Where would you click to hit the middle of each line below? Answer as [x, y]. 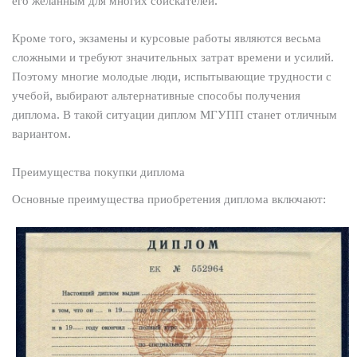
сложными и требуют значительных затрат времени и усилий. [173, 58]
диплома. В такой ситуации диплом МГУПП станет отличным [174, 115]
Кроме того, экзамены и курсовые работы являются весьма [166, 39]
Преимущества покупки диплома [98, 172]
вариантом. [41, 134]
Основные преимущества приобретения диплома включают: [169, 199]
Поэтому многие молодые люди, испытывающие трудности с [171, 77]
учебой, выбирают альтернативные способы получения [156, 96]
